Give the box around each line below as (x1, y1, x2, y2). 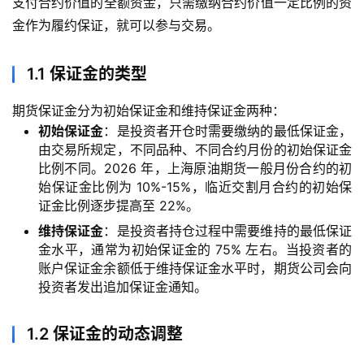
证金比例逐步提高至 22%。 (38, 197, 199, 214)
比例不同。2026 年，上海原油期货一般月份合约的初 (38, 159, 352, 176)
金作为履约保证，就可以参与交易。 (12, 16, 220, 33)
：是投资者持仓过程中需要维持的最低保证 (103, 222, 353, 239)
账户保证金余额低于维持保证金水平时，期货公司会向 (38, 259, 352, 276)
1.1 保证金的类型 (27, 63, 147, 84)
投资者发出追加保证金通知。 (38, 278, 207, 295)
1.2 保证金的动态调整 (27, 323, 183, 344)
